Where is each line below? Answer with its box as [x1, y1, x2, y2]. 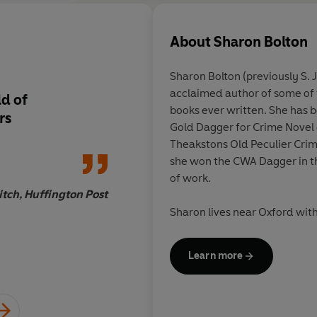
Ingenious [178, 91, 246, 108]
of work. [170, 171, 213, 185]
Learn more [188, 250, 243, 263]
